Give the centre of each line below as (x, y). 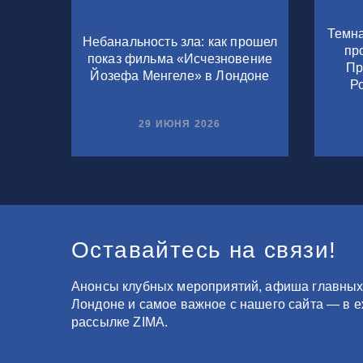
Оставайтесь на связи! (204, 250)
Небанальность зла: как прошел (180, 42)
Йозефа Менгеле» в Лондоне (180, 76)
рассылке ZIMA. (120, 322)
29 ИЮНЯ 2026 (180, 124)
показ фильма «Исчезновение (180, 59)
